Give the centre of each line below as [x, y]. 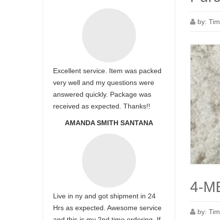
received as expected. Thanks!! [102, 106]
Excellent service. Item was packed [107, 71]
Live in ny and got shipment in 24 [104, 196]
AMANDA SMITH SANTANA [109, 123]
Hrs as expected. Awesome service [107, 208]
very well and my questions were [104, 82]
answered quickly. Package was [102, 94]
